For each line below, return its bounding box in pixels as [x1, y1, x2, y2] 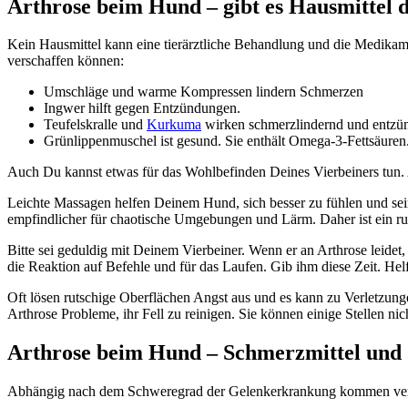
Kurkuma [147, 117, 201, 133]
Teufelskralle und [44, 117, 147, 133]
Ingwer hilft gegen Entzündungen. [44, 100, 240, 117]
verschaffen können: [7, 53, 124, 69]
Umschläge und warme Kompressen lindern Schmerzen [44, 84, 363, 100]
